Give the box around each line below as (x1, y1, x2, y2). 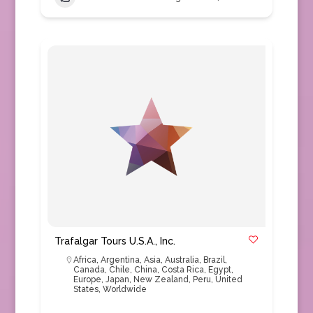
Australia (164, 255, 199, 265)
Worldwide (102, 284, 147, 294)
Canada (73, 265, 105, 275)
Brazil (203, 255, 225, 265)
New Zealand (133, 275, 189, 284)
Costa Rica (161, 265, 204, 275)
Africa (73, 255, 96, 265)
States (73, 284, 99, 294)
